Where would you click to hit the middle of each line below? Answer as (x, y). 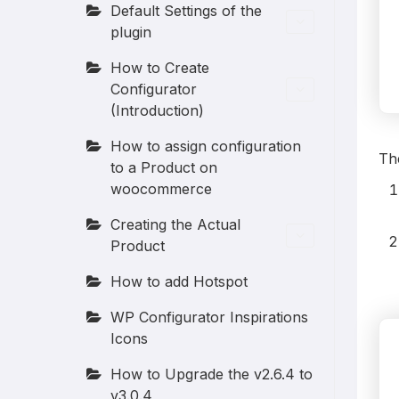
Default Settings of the (187, 11)
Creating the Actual (176, 224)
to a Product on (164, 167)
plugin (131, 32)
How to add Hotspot (179, 281)
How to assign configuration (206, 146)
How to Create (160, 68)
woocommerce (162, 189)
